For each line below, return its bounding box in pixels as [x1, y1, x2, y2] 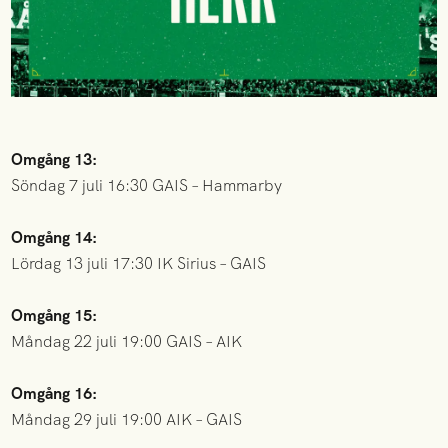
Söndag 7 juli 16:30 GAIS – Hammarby [11, 174, 283, 196]
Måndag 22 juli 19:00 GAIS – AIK [11, 330, 243, 352]
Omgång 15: [11, 304, 98, 326]
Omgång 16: [11, 382, 98, 404]
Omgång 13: [11, 148, 98, 170]
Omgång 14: [11, 226, 98, 248]
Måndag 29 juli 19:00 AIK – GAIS [11, 408, 243, 430]
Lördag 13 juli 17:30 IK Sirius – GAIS [11, 252, 267, 274]
